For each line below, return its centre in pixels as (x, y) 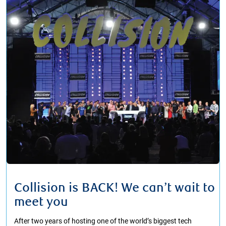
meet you (41, 202)
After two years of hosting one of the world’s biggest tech (103, 221)
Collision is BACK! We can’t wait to (115, 188)
